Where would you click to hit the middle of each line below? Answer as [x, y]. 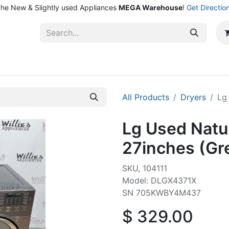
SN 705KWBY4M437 [162, 193]
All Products [146, 97]
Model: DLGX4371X [159, 180]
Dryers [193, 97]
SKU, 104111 [145, 168]
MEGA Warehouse [150, 7]
